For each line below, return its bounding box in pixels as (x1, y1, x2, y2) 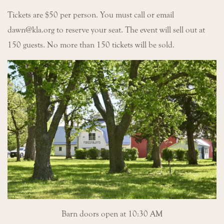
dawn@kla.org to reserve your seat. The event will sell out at (7, 24, 205, 35)
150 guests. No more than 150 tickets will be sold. (7, 39, 174, 50)
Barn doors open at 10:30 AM (61, 209, 163, 219)
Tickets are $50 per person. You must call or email (7, 9, 174, 20)
